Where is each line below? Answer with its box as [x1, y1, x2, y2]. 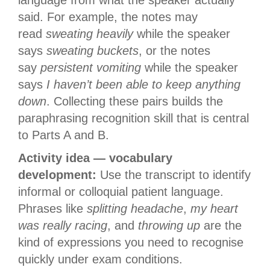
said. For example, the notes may [18, 10, 198, 24]
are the [200, 219, 242, 233]
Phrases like [18, 202, 87, 216]
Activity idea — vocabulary [18, 151, 172, 165]
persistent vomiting [40, 61, 141, 75]
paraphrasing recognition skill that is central [18, 111, 249, 125]
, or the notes [139, 44, 210, 58]
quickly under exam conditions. [18, 253, 183, 266]
